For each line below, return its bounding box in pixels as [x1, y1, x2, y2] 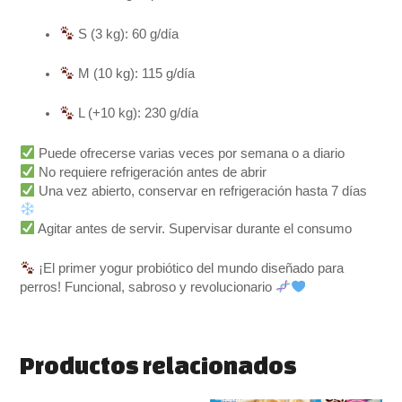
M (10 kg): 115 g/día [74, 66, 195, 81]
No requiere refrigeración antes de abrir [35, 164, 267, 179]
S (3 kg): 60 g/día [74, 26, 179, 41]
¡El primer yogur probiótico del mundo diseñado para [35, 260, 345, 275]
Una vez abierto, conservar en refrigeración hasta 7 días [35, 183, 368, 198]
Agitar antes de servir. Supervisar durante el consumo [35, 221, 353, 236]
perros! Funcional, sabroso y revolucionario [20, 279, 276, 294]
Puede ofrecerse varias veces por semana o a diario [35, 145, 345, 161]
